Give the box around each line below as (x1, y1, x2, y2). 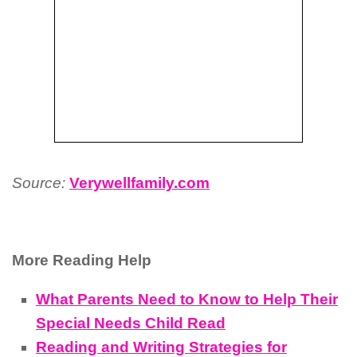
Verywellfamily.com (69, 174, 210, 191)
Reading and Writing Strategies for (36, 338, 287, 355)
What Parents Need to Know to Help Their (36, 290, 338, 308)
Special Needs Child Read (36, 314, 226, 331)
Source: (12, 174, 69, 191)
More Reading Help (12, 252, 151, 269)
